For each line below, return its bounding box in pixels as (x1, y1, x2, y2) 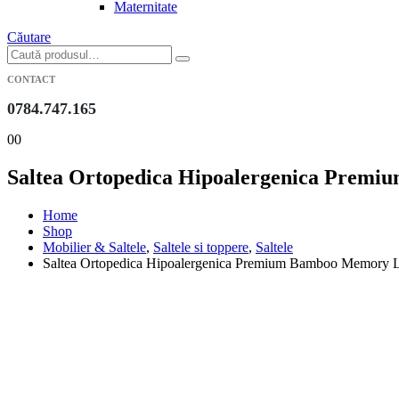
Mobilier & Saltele (43, 239, 146, 255)
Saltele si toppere (153, 239, 248, 255)
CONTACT (7, 74, 55, 85)
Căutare (7, 29, 51, 45)
